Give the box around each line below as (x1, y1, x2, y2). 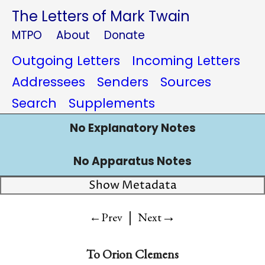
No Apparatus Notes (73, 153, 192, 169)
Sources (160, 73, 211, 91)
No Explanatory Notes (69, 120, 196, 136)
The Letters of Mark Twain (12, 7, 190, 26)
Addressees (12, 73, 85, 91)
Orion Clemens (102, 245, 179, 262)
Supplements (69, 95, 155, 112)
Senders (97, 73, 148, 91)
